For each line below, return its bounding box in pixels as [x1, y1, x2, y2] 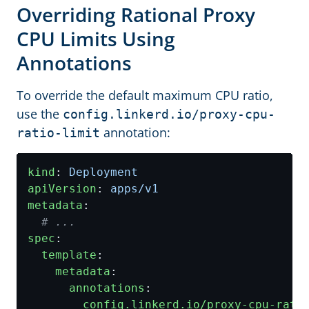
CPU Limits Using [17, 26, 175, 52]
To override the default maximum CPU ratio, [17, 87, 273, 103]
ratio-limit [17, 126, 100, 140]
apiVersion [28, 182, 97, 195]
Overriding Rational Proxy [17, 1, 255, 28]
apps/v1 [110, 182, 159, 195]
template [41, 248, 97, 261]
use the [17, 106, 63, 122]
